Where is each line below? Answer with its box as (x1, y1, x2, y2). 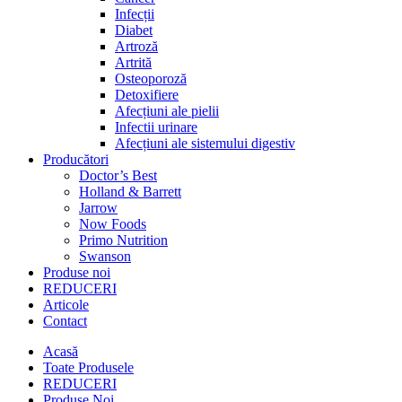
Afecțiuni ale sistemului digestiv (115, 135, 295, 151)
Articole (43, 297, 89, 312)
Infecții (115, 6, 154, 22)
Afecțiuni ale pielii (115, 103, 219, 118)
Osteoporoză (115, 71, 187, 86)
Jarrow (79, 200, 118, 215)
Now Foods (79, 216, 146, 232)
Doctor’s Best (79, 168, 157, 183)
